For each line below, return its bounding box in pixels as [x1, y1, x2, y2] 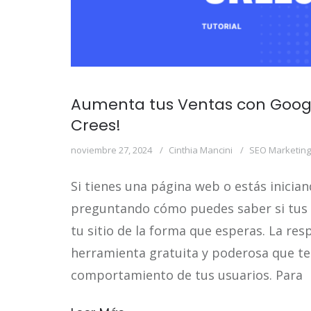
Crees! [71, 114, 121, 136]
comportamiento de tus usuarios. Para [71, 266, 303, 283]
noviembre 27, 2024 [71, 143, 152, 156]
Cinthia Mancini [169, 143, 233, 156]
